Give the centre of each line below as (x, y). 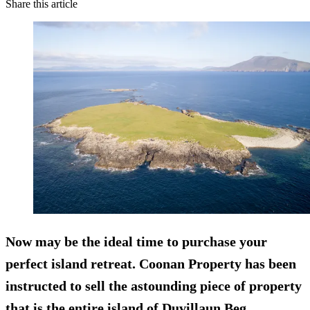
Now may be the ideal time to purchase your (136, 241)
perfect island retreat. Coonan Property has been (151, 263)
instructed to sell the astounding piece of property (154, 285)
